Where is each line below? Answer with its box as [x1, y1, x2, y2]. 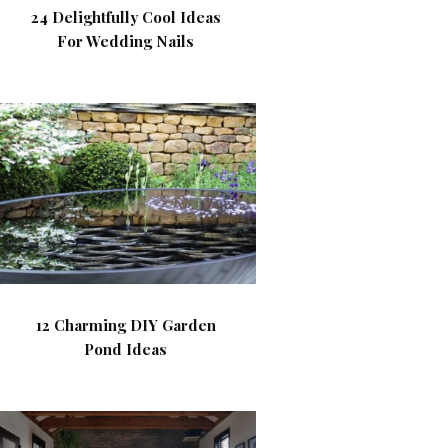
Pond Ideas [84, 339, 168, 359]
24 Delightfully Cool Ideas [30, 7, 221, 27]
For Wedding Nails [57, 31, 195, 51]
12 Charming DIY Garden [35, 315, 216, 335]
